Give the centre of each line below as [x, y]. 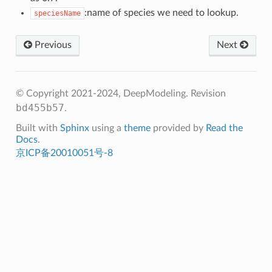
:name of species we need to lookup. [161, 12]
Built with [38, 128]
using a [106, 128]
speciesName [57, 13]
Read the [224, 128]
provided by [178, 128]
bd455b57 [40, 107]
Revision [208, 93]
